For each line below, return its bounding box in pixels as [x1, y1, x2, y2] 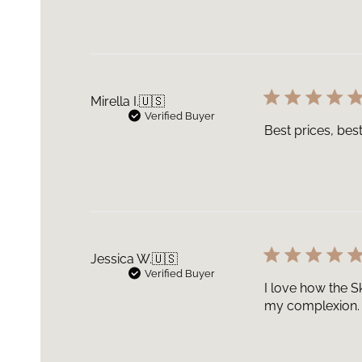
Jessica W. [90, 251, 153, 267]
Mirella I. [90, 94, 140, 109]
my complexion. [264, 298, 360, 314]
